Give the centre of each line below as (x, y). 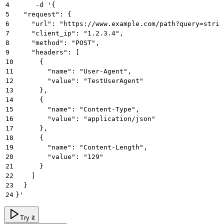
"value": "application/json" (85, 119)
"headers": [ (47, 52)
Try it (27, 218)
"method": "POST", (57, 43)
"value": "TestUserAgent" (79, 81)
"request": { (43, 14)
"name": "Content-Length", (81, 147)
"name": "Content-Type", (77, 109)
